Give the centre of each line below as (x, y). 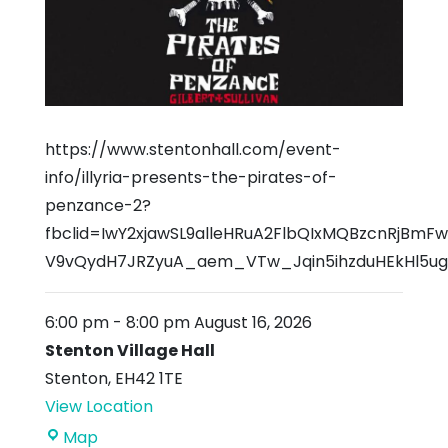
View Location (99, 406)
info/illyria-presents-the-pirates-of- (191, 177)
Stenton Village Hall (130, 350)
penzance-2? (98, 205)
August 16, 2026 (251, 322)
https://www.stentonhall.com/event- (193, 149)
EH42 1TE (149, 378)
